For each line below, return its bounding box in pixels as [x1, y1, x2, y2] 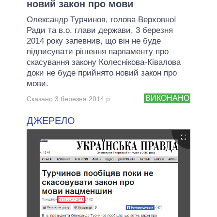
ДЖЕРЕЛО [27, 115, 75, 126]
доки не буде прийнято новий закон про [27, 68, 177, 77]
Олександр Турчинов [27, 15, 106, 24]
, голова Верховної [106, 15, 176, 24]
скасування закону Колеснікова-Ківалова [27, 57, 181, 67]
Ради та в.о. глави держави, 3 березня [27, 25, 173, 35]
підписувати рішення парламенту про [27, 46, 169, 56]
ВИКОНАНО [145, 94, 189, 103]
